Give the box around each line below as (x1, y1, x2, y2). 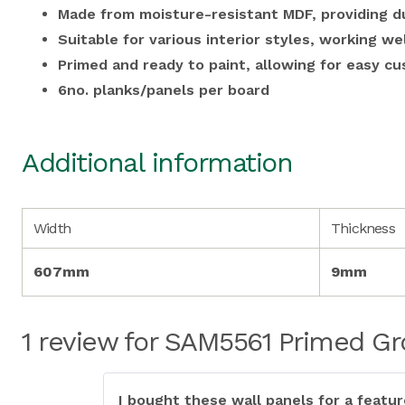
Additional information (22, 146, 292, 178)
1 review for (22, 325, 165, 357)
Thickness (331, 219, 395, 237)
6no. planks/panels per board (58, 80, 269, 99)
